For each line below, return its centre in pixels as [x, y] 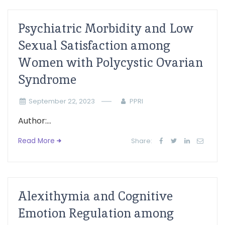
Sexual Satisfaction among [94, 45]
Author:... [35, 121]
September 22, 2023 [62, 101]
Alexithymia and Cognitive [95, 196]
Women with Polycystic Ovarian [110, 63]
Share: [142, 141]
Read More [36, 141]
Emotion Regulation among [96, 213]
